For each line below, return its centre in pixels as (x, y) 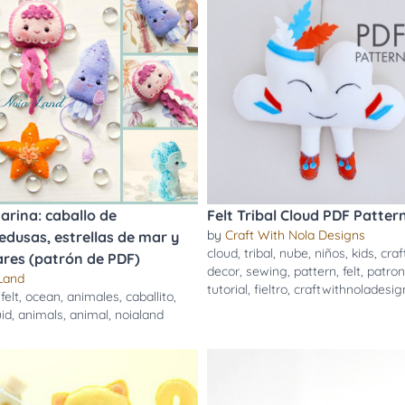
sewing (267, 271)
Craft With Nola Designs (295, 235)
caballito (149, 297)
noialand (139, 315)
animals (40, 315)
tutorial (227, 289)
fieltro (271, 289)
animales (93, 297)
